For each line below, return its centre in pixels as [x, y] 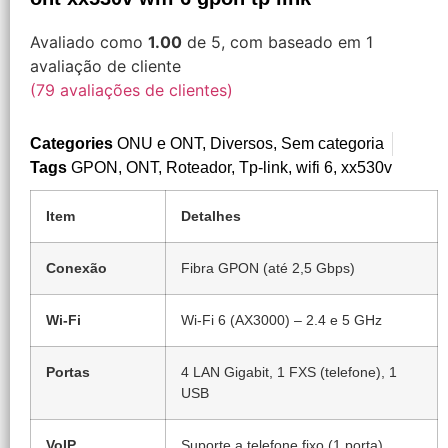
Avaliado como [89, 42]
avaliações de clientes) [144, 90]
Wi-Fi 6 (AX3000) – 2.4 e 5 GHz [281, 319]
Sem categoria [332, 143]
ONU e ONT [159, 143]
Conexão [76, 267]
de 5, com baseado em [274, 42]
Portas [68, 371]
